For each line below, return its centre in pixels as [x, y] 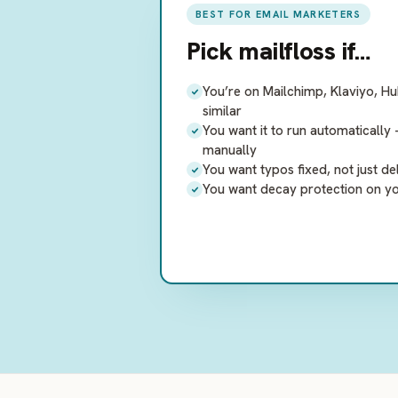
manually [230, 150]
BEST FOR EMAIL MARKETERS [279, 14]
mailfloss [287, 51]
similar [222, 111]
